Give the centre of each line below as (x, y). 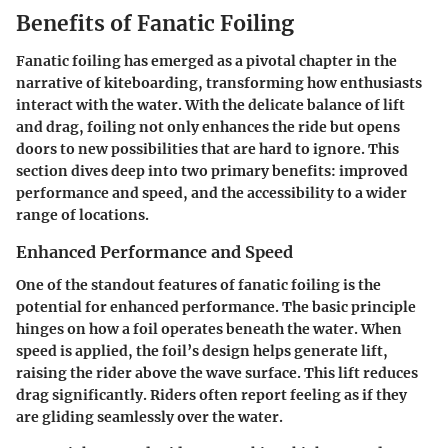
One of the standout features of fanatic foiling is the (198, 284)
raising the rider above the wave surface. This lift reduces (217, 372)
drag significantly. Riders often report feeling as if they (211, 394)
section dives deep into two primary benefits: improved (212, 171)
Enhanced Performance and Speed (154, 252)
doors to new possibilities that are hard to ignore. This (207, 149)
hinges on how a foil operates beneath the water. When (209, 328)
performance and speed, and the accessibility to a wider (211, 193)
